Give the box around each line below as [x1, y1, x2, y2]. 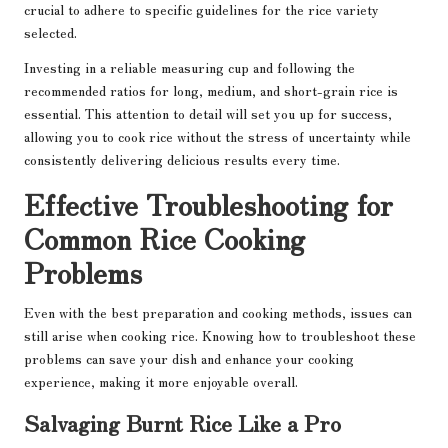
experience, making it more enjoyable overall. [24, 371, 298, 392]
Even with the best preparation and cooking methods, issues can [24, 302, 412, 323]
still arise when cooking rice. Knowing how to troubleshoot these [24, 325, 416, 346]
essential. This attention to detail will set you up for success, [24, 103, 392, 124]
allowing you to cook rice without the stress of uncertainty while [24, 126, 411, 147]
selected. [24, 22, 77, 43]
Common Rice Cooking [24, 217, 305, 259]
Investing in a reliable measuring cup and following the [24, 57, 355, 78]
